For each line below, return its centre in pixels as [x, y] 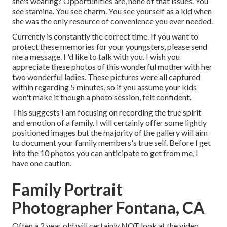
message [45, 57]
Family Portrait [67, 190]
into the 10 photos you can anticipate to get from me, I [105, 153]
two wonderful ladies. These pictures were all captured [106, 77]
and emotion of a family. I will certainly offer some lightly [109, 123]
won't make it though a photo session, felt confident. [102, 97]
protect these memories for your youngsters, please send [110, 47]
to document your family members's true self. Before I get [111, 143]
